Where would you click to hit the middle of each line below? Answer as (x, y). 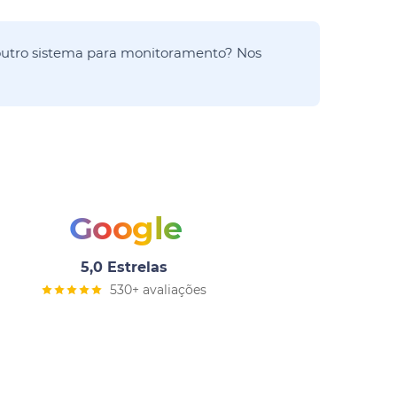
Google (125, 228)
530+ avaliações (159, 289)
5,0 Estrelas (124, 267)
